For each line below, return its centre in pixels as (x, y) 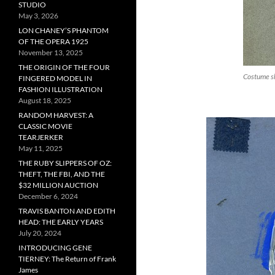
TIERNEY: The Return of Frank (67, 258)
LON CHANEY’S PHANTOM (64, 30)
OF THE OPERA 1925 (53, 41)
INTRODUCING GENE (55, 247)
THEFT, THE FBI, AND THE (62, 174)
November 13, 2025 (51, 52)
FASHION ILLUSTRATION (60, 89)
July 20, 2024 (40, 233)
